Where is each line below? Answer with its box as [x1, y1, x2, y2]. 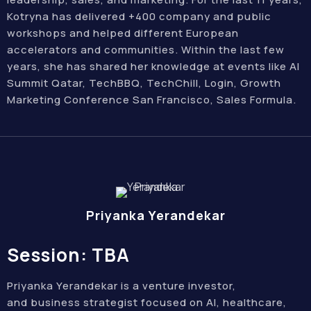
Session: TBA [7, 242, 130, 267]
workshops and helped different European [7, 26, 239, 40]
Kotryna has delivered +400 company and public [7, 9, 271, 24]
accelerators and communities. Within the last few [7, 42, 285, 57]
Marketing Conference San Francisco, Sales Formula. [7, 92, 296, 107]
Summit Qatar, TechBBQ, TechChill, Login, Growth [7, 76, 281, 90]
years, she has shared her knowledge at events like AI [7, 59, 300, 74]
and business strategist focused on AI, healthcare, [7, 295, 287, 310]
